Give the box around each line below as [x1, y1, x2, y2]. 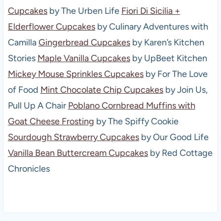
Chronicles [7, 163, 50, 175]
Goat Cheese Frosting [7, 116, 94, 127]
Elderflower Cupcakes [7, 21, 95, 33]
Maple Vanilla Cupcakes [37, 53, 130, 64]
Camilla [7, 37, 38, 48]
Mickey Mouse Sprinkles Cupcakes [7, 69, 144, 80]
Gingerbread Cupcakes [38, 37, 130, 48]
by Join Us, [163, 84, 208, 96]
